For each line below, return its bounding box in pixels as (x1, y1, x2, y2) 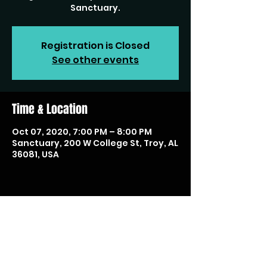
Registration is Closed (41, 39, 150, 52)
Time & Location (12, 100, 88, 118)
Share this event (12, 212, 91, 229)
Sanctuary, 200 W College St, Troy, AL (12, 137, 178, 149)
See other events (52, 53, 139, 67)
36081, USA (12, 148, 59, 160)
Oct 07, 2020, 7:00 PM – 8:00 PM (12, 126, 152, 138)
